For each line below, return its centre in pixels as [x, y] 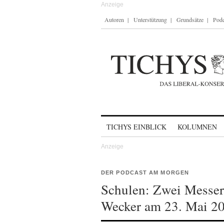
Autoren [114, 19]
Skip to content [127, 122]
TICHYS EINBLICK [136, 127]
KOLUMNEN [197, 127]
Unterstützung [150, 19]
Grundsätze [190, 19]
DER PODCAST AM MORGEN [145, 172]
